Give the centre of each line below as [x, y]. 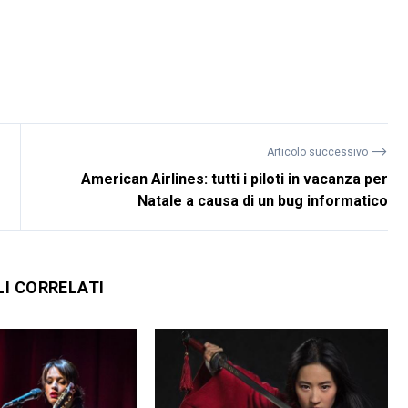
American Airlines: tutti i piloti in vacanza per [235, 179]
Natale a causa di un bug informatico [263, 201]
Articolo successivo [319, 153]
